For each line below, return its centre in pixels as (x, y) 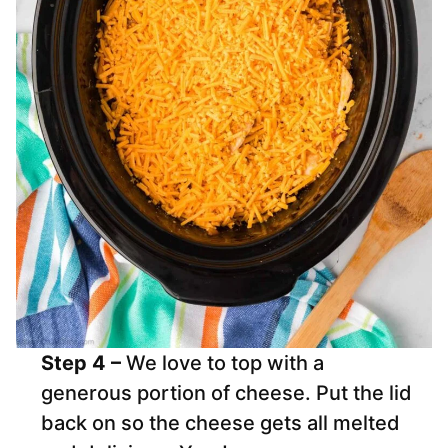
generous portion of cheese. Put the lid (226, 393)
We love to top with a (225, 363)
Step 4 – (83, 363)
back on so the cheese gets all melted (220, 423)
